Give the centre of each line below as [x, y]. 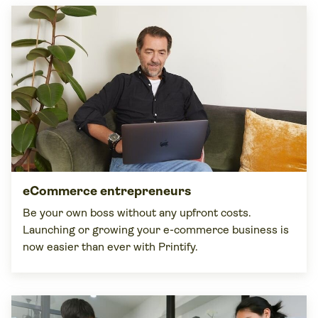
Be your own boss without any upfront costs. [137, 213]
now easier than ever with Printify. [110, 247]
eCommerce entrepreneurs [107, 191]
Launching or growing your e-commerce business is [156, 230]
